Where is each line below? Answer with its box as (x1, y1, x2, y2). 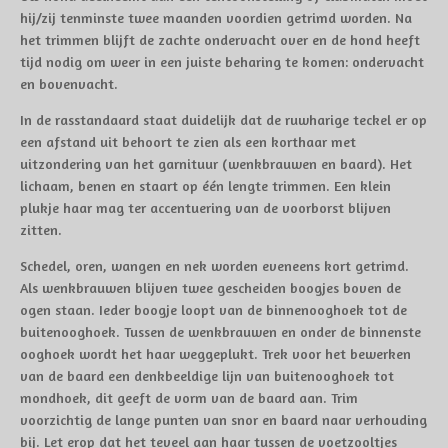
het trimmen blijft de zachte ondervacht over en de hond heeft (20, 31, 420, 48)
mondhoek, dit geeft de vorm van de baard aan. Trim (20, 389, 358, 406)
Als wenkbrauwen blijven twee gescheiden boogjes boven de (20, 279, 401, 296)
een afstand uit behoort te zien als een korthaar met (20, 133, 356, 150)
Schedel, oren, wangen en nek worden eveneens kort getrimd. (20, 257, 409, 274)
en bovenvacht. (20, 75, 118, 92)
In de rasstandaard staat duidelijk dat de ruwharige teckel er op (20, 111, 427, 128)
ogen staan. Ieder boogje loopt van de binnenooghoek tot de (20, 301, 407, 318)
